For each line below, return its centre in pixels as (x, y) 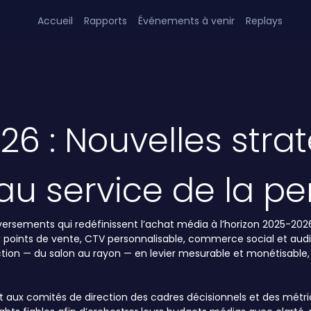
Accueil (56, 20)
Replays (264, 20)
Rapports (106, 20)
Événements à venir (187, 20)
